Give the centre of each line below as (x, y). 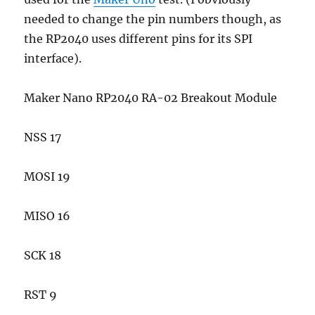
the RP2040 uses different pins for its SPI (139, 39)
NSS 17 (43, 137)
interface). (53, 59)
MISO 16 (47, 216)
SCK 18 (43, 256)
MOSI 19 (47, 177)
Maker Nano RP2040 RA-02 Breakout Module (151, 98)
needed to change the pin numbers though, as (153, 19)
